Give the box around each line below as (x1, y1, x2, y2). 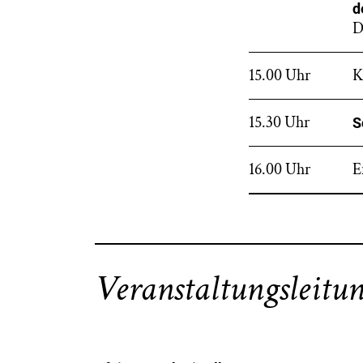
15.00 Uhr (249, 65, 310, 86)
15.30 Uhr (249, 112, 310, 133)
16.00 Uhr (249, 159, 310, 180)
